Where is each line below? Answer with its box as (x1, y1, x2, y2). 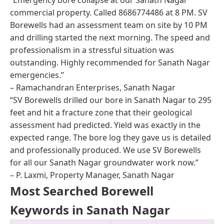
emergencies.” (10, 69, 64, 80)
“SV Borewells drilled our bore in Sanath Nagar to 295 (10, 94, 211, 105)
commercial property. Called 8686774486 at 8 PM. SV (10, 6, 207, 18)
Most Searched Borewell (10, 182, 153, 199)
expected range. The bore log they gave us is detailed (10, 131, 211, 143)
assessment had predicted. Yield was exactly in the (10, 119, 200, 130)
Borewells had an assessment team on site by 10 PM (10, 19, 207, 30)
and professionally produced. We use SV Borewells (10, 144, 201, 155)
